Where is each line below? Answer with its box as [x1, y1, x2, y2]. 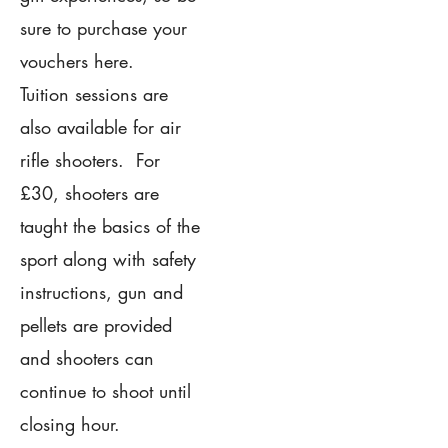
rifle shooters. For [20, 147, 160, 172]
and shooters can [20, 345, 154, 370]
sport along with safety [20, 246, 196, 271]
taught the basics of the [20, 213, 200, 238]
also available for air [20, 114, 181, 139]
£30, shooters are [20, 180, 159, 205]
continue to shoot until [20, 378, 191, 403]
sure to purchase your [20, 15, 187, 40]
